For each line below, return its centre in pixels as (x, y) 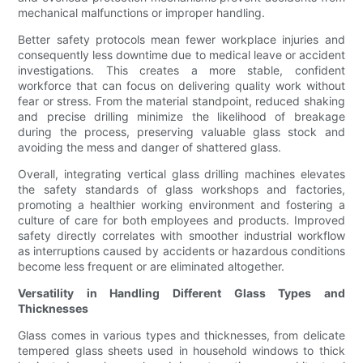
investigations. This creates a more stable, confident (181, 70)
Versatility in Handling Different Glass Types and (181, 293)
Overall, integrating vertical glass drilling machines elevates (181, 174)
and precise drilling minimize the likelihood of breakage (181, 117)
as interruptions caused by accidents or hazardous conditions (181, 251)
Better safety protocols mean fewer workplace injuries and (181, 40)
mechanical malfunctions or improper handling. (142, 13)
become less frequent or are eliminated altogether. (152, 267)
